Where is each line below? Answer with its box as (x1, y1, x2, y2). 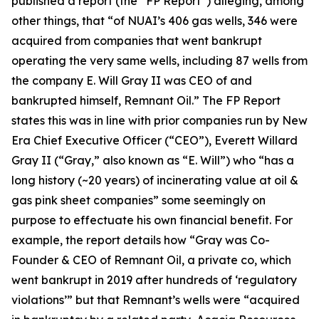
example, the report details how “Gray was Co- (11, 233, 270, 247)
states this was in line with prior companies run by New (11, 113, 308, 127)
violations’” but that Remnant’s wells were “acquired (11, 293, 300, 307)
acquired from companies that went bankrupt (11, 33, 262, 48)
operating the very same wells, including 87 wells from (11, 53, 308, 68)
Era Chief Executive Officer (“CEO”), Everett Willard (11, 133, 298, 147)
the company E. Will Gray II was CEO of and (11, 73, 252, 88)
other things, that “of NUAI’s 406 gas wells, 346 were (11, 14, 298, 28)
